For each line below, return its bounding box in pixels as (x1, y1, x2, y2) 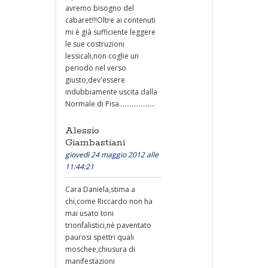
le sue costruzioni (65, 39, 124, 49)
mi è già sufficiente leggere (65, 27, 156, 37)
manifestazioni (65, 256, 115, 266)
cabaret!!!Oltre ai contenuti (65, 15, 156, 25)
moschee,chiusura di (65, 244, 135, 254)
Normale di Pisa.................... (65, 99, 155, 109)
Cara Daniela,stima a (65, 184, 135, 194)
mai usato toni (65, 208, 114, 218)
